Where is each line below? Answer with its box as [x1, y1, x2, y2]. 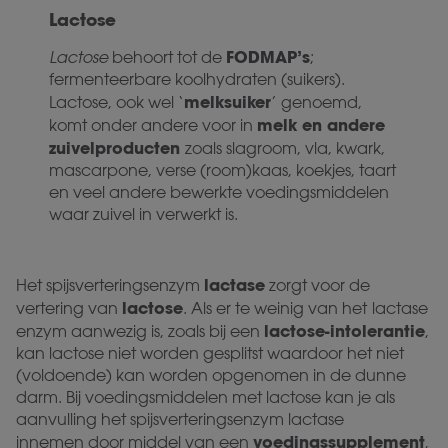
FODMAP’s [226, 46, 311, 67]
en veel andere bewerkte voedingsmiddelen [49, 182, 390, 202]
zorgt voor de [265, 275, 370, 295]
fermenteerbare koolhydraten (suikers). [49, 69, 346, 89]
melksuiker [184, 91, 272, 112]
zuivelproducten [49, 137, 186, 158]
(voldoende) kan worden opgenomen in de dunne [16, 365, 406, 385]
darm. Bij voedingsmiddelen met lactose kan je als [16, 387, 395, 407]
